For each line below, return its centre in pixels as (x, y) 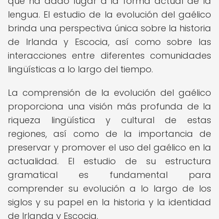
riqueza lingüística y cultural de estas (109, 120)
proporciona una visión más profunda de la (109, 106)
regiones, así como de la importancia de (109, 134)
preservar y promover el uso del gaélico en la (109, 147)
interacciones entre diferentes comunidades (109, 55)
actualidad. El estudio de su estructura (109, 161)
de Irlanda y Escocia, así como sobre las (109, 42)
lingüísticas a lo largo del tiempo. (80, 69)
